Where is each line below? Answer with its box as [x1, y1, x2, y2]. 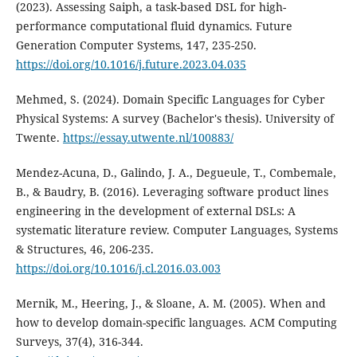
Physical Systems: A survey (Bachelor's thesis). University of [15, 111, 334, 127]
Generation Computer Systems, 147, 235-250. [15, 37, 257, 53]
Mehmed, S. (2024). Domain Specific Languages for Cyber [15, 92, 325, 108]
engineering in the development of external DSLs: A [15, 203, 296, 219]
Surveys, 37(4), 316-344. [15, 334, 143, 350]
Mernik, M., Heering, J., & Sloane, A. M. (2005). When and [15, 296, 326, 312]
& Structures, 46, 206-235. [15, 241, 154, 257]
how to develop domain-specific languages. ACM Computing [15, 315, 337, 331]
